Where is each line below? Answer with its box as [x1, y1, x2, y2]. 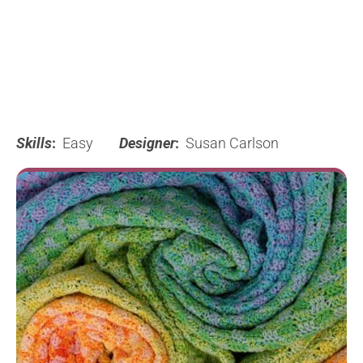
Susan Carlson [182, 134, 279, 152]
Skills [16, 134, 52, 152]
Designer [119, 134, 175, 152]
